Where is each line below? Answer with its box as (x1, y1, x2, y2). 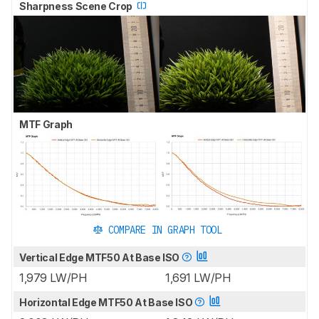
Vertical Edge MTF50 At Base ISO (19, 251, 182, 263)
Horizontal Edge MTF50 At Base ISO (19, 296, 195, 308)
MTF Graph (19, 118, 75, 131)
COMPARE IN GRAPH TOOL (108, 223, 222, 236)
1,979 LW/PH (19, 270, 87, 285)
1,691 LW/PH (165, 270, 231, 285)
